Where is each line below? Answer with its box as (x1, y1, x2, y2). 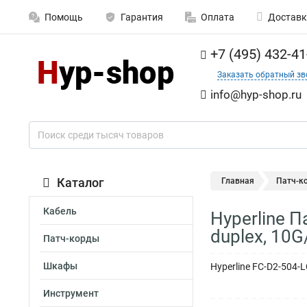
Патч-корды (43, 233, 99, 244)
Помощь (45, 12, 83, 23)
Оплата (201, 12, 234, 23)
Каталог (57, 175, 104, 190)
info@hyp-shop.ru (210, 88, 302, 101)
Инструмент (43, 288, 99, 299)
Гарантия (121, 12, 163, 23)
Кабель (43, 206, 77, 217)
